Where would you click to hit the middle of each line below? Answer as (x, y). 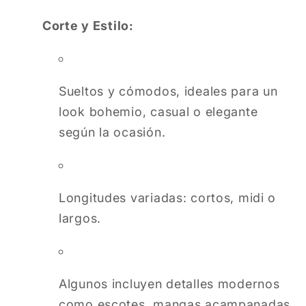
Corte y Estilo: (88, 26)
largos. (80, 219)
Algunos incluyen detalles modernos (169, 284)
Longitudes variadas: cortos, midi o (168, 198)
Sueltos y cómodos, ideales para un (168, 92)
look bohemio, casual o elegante (158, 112)
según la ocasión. (112, 133)
